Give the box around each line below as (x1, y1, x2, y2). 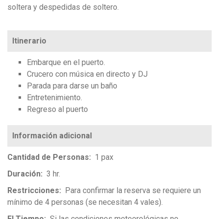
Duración (7, 169, 41, 178)
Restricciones (7, 185, 59, 195)
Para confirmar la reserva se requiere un (65, 185, 201, 195)
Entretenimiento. (27, 92, 82, 102)
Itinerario (12, 36, 46, 45)
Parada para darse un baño (27, 81, 117, 90)
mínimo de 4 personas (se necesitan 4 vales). (7, 197, 163, 207)
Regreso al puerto (27, 104, 88, 114)
